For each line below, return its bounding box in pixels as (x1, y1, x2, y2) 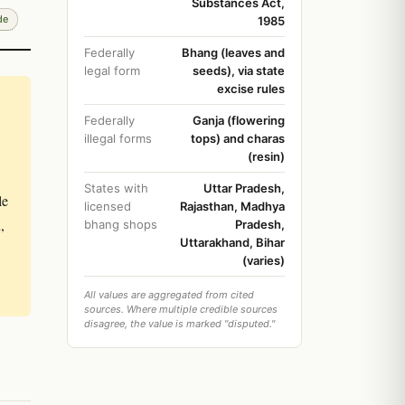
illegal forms (84, 131, 152, 146)
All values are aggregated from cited (84, 288, 254, 301)
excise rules (217, 81, 285, 96)
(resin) (248, 149, 285, 164)
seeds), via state (193, 63, 285, 78)
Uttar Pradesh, (203, 181, 285, 195)
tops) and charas (191, 131, 285, 146)
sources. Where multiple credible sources (84, 303, 278, 316)
